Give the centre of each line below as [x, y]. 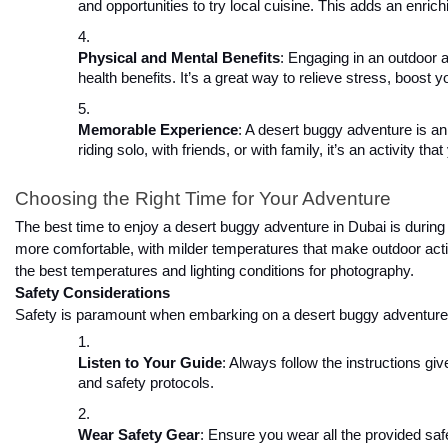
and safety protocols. [146, 383]
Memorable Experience [158, 129]
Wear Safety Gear [139, 435]
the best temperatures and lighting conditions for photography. [214, 271]
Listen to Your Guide [150, 363]
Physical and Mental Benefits [179, 57]
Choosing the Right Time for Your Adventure [203, 198]
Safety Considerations [92, 293]
